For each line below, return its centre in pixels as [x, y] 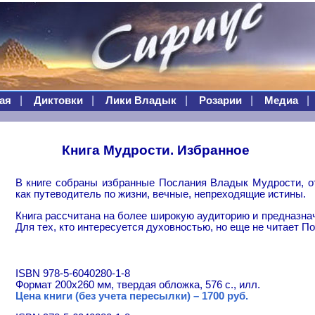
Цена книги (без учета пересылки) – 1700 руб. [131, 296]
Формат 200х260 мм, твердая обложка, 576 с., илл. [137, 285]
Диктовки [58, 101]
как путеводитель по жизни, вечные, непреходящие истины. [160, 194]
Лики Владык [141, 101]
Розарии [220, 101]
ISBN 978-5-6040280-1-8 [72, 274]
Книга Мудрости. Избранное [156, 150]
